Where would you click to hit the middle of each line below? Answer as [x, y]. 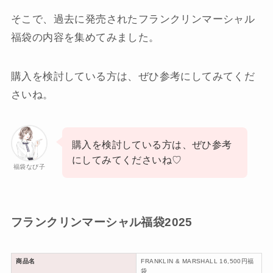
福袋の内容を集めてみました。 [85, 38]
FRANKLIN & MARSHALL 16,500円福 [197, 261]
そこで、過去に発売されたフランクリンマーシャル [133, 19]
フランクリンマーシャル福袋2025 [101, 222]
